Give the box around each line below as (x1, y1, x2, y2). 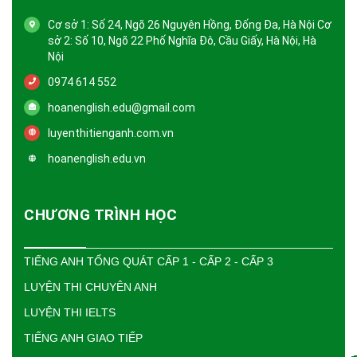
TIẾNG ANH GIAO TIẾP (24, 331, 143, 344)
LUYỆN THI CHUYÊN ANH (24, 280, 157, 293)
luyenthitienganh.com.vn (48, 126, 174, 139)
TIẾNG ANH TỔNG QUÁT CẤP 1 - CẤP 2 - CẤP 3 (24, 254, 273, 268)
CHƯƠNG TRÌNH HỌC (24, 205, 177, 224)
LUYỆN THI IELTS (24, 305, 116, 319)
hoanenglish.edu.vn (48, 151, 146, 165)
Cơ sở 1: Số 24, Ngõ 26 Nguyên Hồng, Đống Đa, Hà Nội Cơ (48, 18, 331, 31)
